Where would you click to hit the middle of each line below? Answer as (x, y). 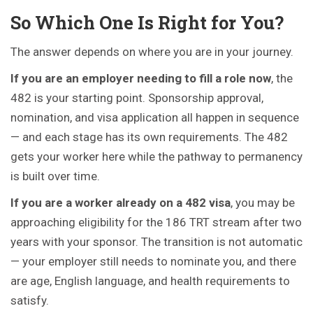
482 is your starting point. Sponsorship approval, (137, 98)
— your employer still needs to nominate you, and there (153, 261)
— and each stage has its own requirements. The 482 (149, 137)
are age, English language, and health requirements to (150, 281)
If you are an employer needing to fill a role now (141, 78)
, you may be (263, 203)
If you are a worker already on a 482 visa (121, 203)
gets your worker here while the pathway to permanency (156, 156)
